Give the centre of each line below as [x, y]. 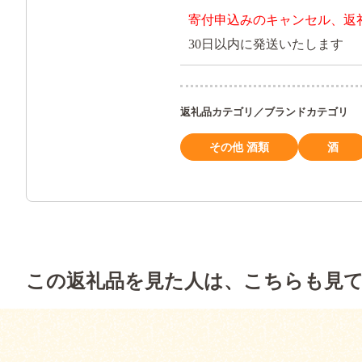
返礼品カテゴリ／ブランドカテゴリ [264, 112]
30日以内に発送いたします [266, 44]
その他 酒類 [239, 148]
